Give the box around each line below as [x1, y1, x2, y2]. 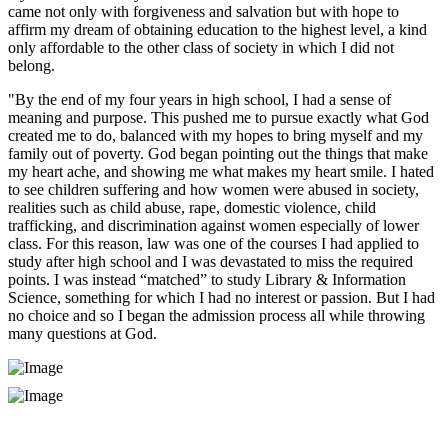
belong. [8, 57, 55, 75]
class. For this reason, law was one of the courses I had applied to [8, 235, 419, 253]
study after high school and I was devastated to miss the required [8, 253, 413, 271]
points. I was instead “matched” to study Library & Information [8, 271, 406, 289]
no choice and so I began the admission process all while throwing [8, 307, 425, 325]
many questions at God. [8, 325, 157, 343]
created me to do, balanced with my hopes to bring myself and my [8, 127, 423, 145]
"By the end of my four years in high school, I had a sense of [8, 91, 391, 109]
